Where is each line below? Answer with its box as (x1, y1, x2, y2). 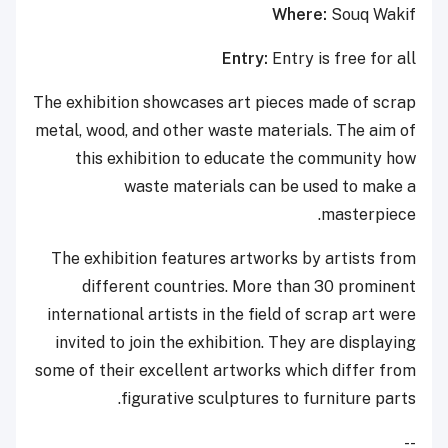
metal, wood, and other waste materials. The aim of (35, 121, 416, 141)
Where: (272, 5, 331, 25)
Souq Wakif (331, 5, 416, 25)
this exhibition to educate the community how (75, 149, 416, 169)
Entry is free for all (272, 49, 416, 69)
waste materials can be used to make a (124, 177, 416, 197)
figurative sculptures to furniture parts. (121, 389, 416, 409)
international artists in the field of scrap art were (47, 305, 416, 325)
